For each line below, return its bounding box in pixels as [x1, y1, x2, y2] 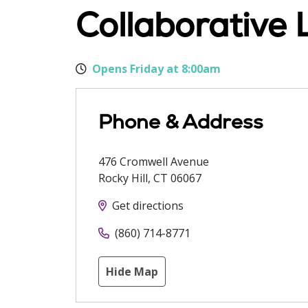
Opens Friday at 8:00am [92, 61, 221, 76]
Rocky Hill [98, 170, 148, 186]
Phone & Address [98, 109, 263, 135]
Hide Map [106, 264, 158, 279]
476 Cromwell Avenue [98, 154, 209, 169]
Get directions [112, 198, 184, 213]
